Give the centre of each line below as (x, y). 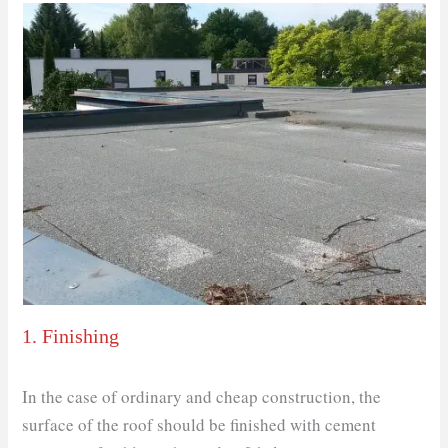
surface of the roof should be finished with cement (199, 424)
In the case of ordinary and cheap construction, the (202, 396)
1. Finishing (71, 335)
